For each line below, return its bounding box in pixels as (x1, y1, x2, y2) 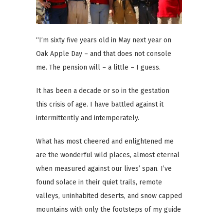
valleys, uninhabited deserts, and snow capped (36, 191, 182, 200)
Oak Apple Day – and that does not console (36, 49, 171, 58)
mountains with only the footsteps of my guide (36, 205, 181, 214)
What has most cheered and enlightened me (36, 137, 174, 145)
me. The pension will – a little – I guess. (36, 63, 161, 72)
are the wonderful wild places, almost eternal (36, 150, 180, 159)
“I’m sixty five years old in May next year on (36, 36, 171, 44)
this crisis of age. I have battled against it (36, 100, 163, 109)
